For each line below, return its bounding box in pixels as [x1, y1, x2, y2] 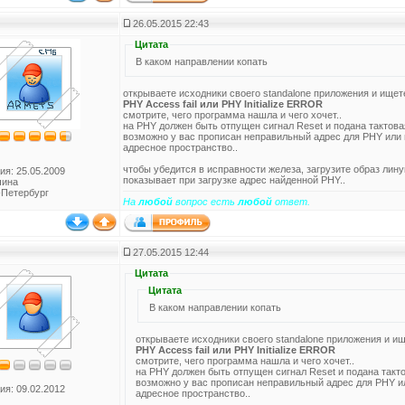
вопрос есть [173, 196, 238, 207]
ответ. [272, 196, 310, 207]
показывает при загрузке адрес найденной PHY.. [123, 174, 345, 185]
